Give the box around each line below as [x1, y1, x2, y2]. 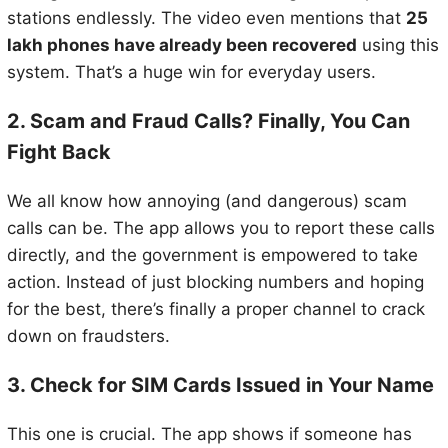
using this [356, 35, 439, 56]
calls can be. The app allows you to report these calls [6, 218, 435, 239]
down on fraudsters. [6, 326, 170, 347]
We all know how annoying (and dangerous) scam [6, 191, 407, 212]
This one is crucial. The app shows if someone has [6, 423, 412, 444]
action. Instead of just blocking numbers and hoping [6, 272, 424, 293]
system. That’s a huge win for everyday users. [6, 62, 376, 83]
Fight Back [6, 140, 111, 165]
